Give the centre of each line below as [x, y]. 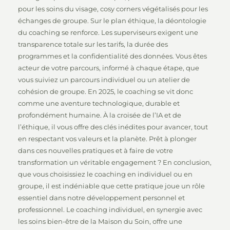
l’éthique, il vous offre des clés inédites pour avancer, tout [113, 127]
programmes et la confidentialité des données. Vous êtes [112, 56]
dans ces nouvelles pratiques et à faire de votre [95, 150]
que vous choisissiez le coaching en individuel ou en [105, 174]
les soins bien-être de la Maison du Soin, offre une [100, 221]
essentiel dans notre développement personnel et [101, 198]
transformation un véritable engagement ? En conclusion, [115, 162]
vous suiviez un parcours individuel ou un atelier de [104, 80]
